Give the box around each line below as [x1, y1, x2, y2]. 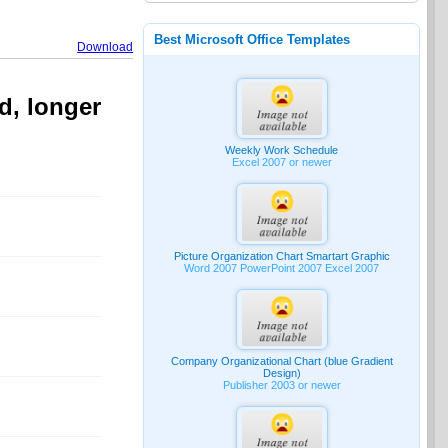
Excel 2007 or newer [231, 156, 332, 169]
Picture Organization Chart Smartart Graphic [173, 249, 390, 262]
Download [77, 40, 134, 54]
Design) [262, 366, 301, 379]
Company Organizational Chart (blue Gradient [170, 354, 393, 367]
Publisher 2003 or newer [222, 378, 341, 391]
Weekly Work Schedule [225, 144, 339, 157]
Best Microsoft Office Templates [154, 32, 351, 47]
